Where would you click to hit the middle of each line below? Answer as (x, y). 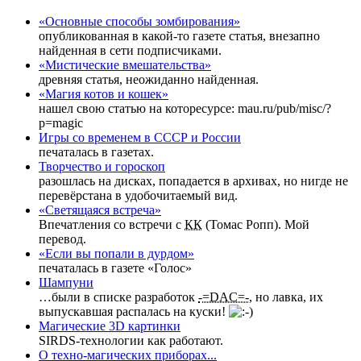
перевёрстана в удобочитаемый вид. (138, 196)
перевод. (62, 239)
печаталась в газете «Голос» (115, 268)
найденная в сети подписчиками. (130, 51)
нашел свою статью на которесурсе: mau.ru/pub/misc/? (185, 109)
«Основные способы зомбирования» (139, 22)
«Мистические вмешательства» (125, 65)
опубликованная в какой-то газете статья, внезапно (179, 36)
